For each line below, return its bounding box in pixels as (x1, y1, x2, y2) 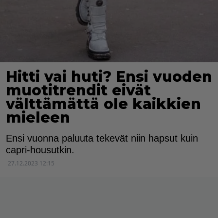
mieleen (6, 109, 70, 127)
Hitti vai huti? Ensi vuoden (6, 68, 212, 86)
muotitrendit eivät (6, 81, 151, 100)
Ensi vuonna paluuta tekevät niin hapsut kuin (6, 133, 198, 144)
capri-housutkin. (6, 145, 74, 156)
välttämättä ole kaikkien (6, 95, 201, 113)
